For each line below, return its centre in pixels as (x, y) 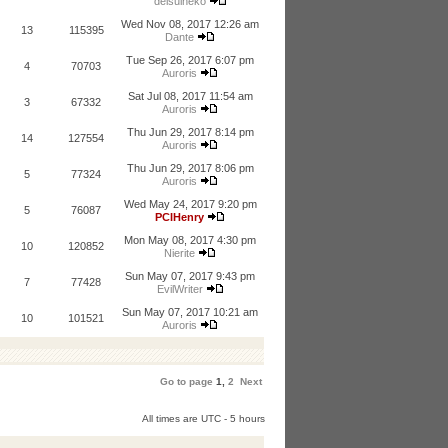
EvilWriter (179, 289)
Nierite (179, 253)
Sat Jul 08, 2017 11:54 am (190, 96)
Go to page (186, 381)
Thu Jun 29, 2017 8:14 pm (190, 132)
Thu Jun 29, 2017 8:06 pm (190, 168)
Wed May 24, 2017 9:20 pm (190, 204)
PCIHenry (179, 217)
